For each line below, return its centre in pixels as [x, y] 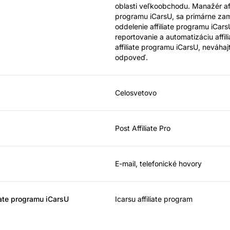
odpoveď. [131, 57]
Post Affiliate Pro [143, 128]
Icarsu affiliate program [154, 199]
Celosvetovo [136, 92]
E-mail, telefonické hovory [158, 163]
